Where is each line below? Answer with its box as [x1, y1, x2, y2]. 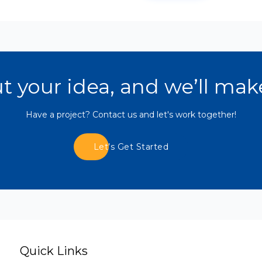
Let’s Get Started [93, 142, 169, 153]
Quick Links [20, 244, 88, 258]
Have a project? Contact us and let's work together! [26, 109, 236, 120]
